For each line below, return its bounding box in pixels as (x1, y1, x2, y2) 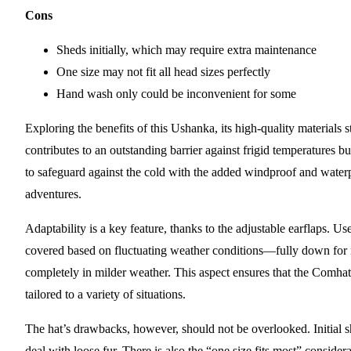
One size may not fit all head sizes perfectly (56, 65, 270, 79)
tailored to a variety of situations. (25, 288, 186, 302)
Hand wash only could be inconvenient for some (56, 87, 296, 101)
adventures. (25, 187, 81, 201)
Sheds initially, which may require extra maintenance (56, 43, 317, 57)
